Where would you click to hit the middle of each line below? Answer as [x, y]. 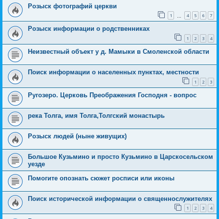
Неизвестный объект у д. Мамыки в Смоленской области [119, 51]
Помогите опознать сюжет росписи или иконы [101, 178]
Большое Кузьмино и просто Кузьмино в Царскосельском [120, 156]
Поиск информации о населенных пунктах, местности [113, 72]
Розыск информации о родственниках [89, 29]
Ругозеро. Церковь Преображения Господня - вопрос [112, 95]
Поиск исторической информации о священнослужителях [120, 198]
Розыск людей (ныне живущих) [77, 136]
